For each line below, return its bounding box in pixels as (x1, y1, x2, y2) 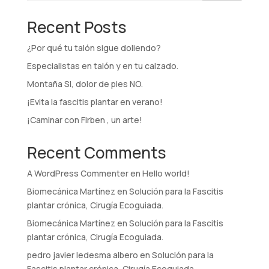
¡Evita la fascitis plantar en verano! (26, 96, 163, 108)
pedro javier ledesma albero (26, 249, 138, 261)
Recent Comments (26, 142, 166, 164)
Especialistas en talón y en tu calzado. (26, 60, 178, 72)
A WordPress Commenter (26, 168, 128, 180)
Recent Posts (26, 16, 127, 38)
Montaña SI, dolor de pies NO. (26, 78, 143, 90)
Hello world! (142, 168, 190, 180)
